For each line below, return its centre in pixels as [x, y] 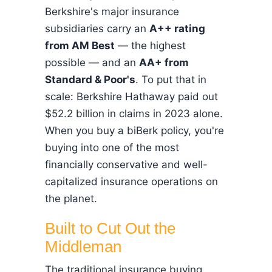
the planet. [71, 199]
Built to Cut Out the [110, 228]
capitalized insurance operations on [131, 182]
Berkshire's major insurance [112, 12]
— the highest [150, 46]
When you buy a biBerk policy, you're [134, 131]
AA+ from [164, 63]
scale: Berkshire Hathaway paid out [131, 97]
